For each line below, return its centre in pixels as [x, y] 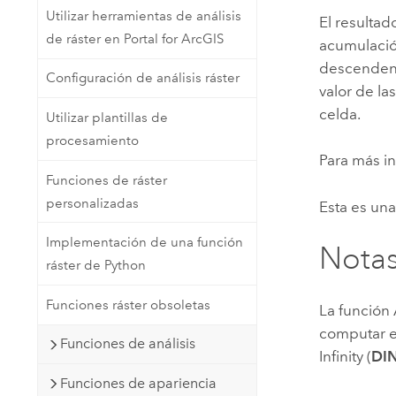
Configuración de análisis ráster [142, 78]
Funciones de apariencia [138, 383]
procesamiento [92, 141]
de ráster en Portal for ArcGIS [134, 38]
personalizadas [92, 203]
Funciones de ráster [106, 180]
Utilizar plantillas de [107, 118]
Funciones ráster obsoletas [128, 305]
